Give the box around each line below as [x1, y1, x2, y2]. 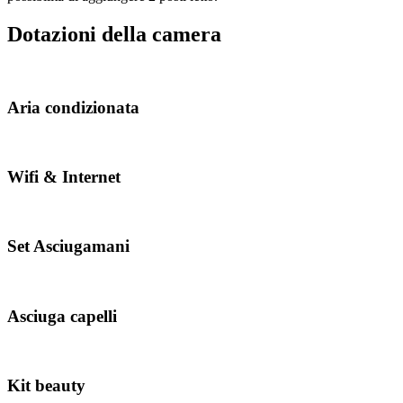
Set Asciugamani [7, 237, 130, 256]
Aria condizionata [7, 97, 139, 117]
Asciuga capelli [7, 306, 117, 326]
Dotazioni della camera [7, 22, 221, 46]
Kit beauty [7, 376, 85, 396]
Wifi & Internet [7, 166, 121, 186]
